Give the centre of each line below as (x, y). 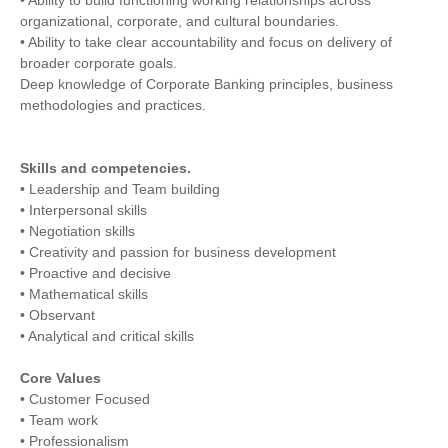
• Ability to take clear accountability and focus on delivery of (206, 41)
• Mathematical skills (84, 294)
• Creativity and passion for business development (178, 252)
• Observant (57, 315)
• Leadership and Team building (120, 189)
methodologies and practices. (113, 104)
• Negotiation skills (77, 231)
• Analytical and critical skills (107, 336)
